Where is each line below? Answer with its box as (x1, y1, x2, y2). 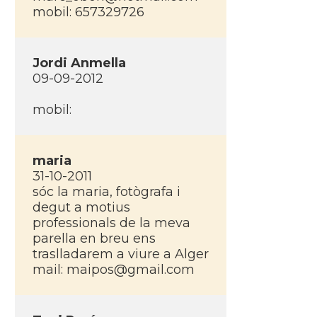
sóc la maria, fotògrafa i (32, 184, 180, 200)
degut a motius (32, 200, 130, 215)
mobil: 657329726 (32, 4, 144, 20)
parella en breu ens (32, 231, 156, 246)
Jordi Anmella (32, 55, 126, 71)
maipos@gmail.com (66, 262, 195, 277)
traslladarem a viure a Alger (32, 246, 209, 262)
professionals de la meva (32, 215, 190, 231)
